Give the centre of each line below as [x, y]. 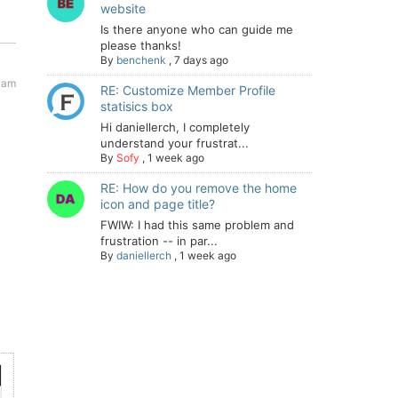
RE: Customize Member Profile [188, 90]
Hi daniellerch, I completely [175, 127]
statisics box [137, 106]
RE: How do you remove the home [199, 188]
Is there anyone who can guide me [197, 29]
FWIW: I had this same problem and [197, 225]
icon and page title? [158, 204]
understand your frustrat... [175, 143]
